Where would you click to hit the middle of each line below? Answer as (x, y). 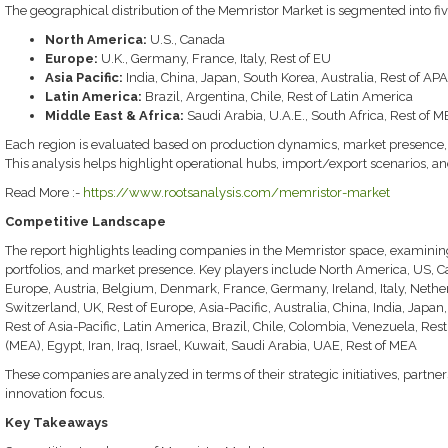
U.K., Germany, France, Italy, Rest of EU (214, 58)
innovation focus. (54, 393)
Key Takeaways (56, 422)
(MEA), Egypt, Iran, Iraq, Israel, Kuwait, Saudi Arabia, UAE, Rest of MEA (210, 345)
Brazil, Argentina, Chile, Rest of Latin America (277, 96)
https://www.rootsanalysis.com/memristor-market (236, 192)
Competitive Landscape (85, 221)
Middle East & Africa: (114, 115)
